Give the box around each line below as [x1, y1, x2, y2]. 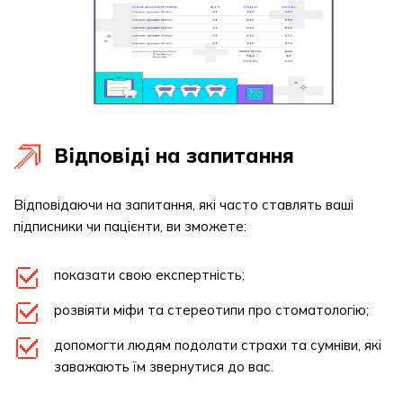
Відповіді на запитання [54, 143, 294, 168]
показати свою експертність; [54, 266, 245, 283]
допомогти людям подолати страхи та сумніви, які [54, 336, 381, 354]
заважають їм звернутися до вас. [54, 358, 273, 375]
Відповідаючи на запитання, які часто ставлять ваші [13, 196, 354, 213]
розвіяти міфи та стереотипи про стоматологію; [54, 301, 369, 318]
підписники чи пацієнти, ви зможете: [13, 218, 246, 235]
